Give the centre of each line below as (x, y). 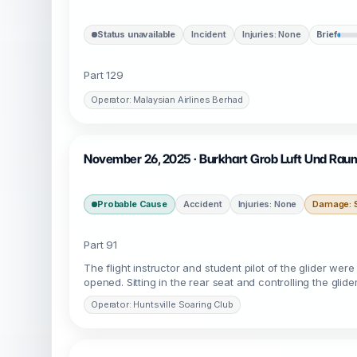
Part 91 (100, 245)
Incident (209, 34)
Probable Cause (132, 204)
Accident (202, 204)
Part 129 (104, 75)
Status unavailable (137, 34)
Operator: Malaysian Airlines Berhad (167, 100)
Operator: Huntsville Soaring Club (162, 304)
